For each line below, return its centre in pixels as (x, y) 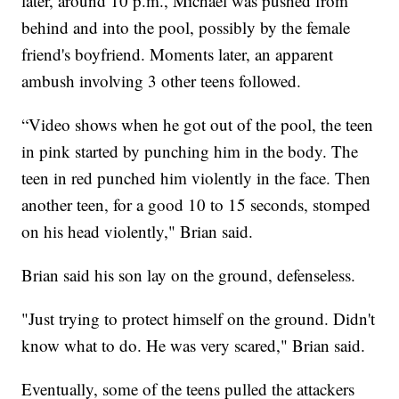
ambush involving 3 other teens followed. (162, 80)
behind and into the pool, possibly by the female (186, 27)
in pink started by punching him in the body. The (190, 151)
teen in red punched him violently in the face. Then (196, 177)
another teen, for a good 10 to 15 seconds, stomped (196, 204)
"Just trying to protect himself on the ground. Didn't (199, 318)
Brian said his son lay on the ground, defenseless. (189, 274)
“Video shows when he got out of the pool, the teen (198, 124)
